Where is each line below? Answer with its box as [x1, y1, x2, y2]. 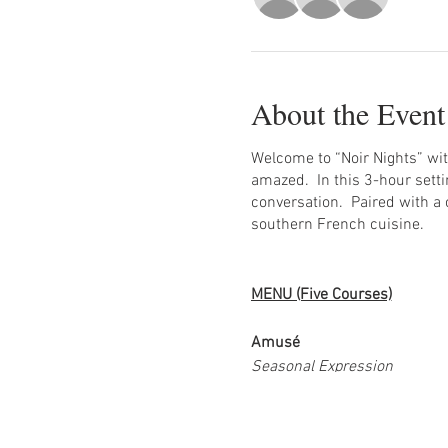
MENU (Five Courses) [250, 285, 392, 305]
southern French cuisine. [250, 215, 424, 235]
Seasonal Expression [250, 357, 393, 377]
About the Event [250, 93, 445, 133]
